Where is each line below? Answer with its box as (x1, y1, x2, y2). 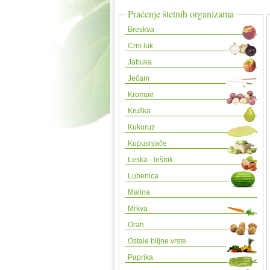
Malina (128, 188, 150, 196)
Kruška (128, 107, 151, 115)
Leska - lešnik (128, 155, 173, 164)
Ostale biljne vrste (128, 237, 186, 245)
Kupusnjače (128, 139, 167, 148)
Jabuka (128, 58, 152, 66)
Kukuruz (128, 123, 155, 131)
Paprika (128, 253, 153, 262)
